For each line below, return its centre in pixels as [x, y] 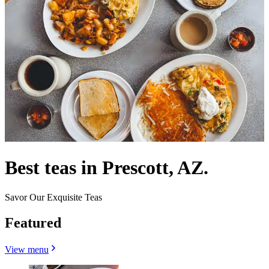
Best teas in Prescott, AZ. [107, 168]
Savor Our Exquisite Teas [53, 197]
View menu [27, 249]
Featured [33, 222]
